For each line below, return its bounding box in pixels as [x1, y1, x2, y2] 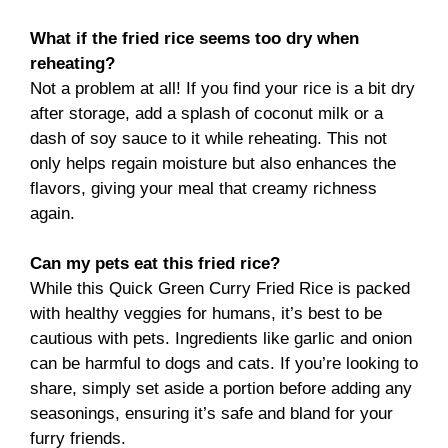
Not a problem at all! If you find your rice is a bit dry [30, 78, 415, 98]
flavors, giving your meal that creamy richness [30, 178, 377, 198]
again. [30, 203, 75, 223]
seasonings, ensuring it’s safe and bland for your [30, 404, 393, 424]
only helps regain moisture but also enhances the [30, 153, 396, 173]
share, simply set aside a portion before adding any [30, 379, 412, 399]
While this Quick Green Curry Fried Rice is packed [30, 279, 410, 299]
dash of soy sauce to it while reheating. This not [30, 128, 387, 148]
